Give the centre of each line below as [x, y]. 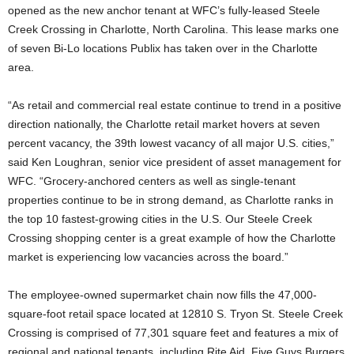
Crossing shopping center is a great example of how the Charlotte [172, 238]
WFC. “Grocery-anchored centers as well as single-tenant [152, 181]
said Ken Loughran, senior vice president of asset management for [175, 162]
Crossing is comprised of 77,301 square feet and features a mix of [173, 333]
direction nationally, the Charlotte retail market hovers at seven [164, 124]
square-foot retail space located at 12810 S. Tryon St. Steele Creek [175, 314]
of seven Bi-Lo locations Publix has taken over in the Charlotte [163, 48]
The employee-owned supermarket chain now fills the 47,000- [162, 295]
